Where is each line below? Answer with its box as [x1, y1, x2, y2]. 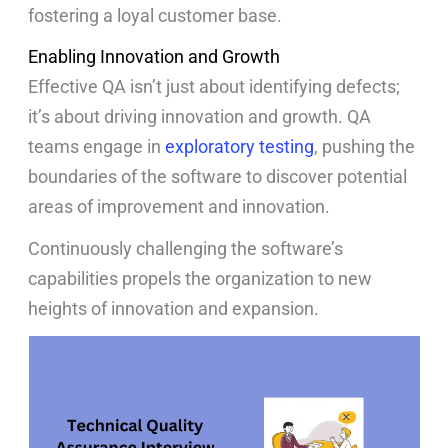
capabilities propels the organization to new [28, 267, 373, 289]
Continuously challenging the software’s [28, 237, 344, 259]
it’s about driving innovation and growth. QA [28, 106, 372, 128]
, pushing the [314, 136, 416, 158]
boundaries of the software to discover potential [28, 166, 408, 188]
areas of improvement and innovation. [28, 196, 335, 218]
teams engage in [28, 136, 166, 158]
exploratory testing [165, 136, 315, 158]
